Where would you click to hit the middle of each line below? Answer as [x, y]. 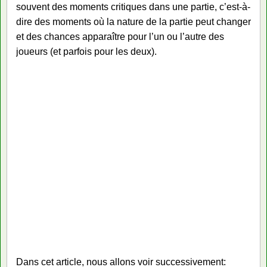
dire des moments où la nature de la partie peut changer [133, 22]
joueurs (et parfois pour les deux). [86, 52]
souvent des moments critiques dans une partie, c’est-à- [133, 7]
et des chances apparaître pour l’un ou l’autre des [120, 37]
